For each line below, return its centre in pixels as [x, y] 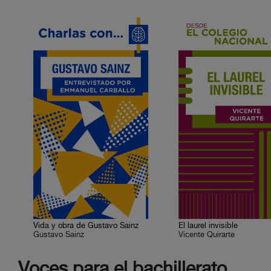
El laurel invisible [208, 226]
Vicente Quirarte [207, 235]
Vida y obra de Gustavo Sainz [86, 226]
